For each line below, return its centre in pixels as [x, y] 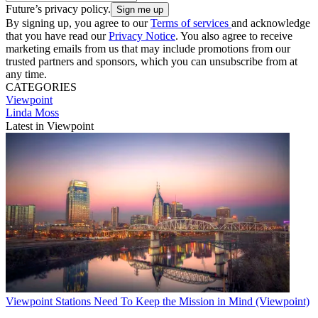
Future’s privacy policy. [58, 9]
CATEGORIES [41, 87]
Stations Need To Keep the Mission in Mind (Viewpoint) [182, 301]
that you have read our [57, 35]
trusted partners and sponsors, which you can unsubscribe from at [152, 61]
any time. [26, 74]
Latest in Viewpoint [50, 126]
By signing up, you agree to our [78, 23]
